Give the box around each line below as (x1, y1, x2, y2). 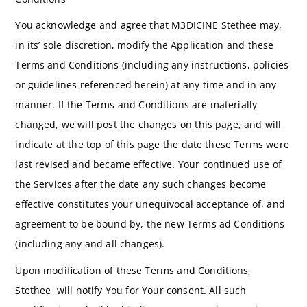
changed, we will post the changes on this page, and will (15, 118, 282, 132)
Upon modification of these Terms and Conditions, (15, 263, 251, 277)
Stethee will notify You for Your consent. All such (15, 283, 247, 297)
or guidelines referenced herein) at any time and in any (15, 78, 277, 92)
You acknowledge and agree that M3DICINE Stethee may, (15, 19, 282, 32)
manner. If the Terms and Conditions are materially (15, 98, 258, 112)
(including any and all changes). (15, 237, 168, 251)
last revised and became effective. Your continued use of (15, 158, 282, 171)
